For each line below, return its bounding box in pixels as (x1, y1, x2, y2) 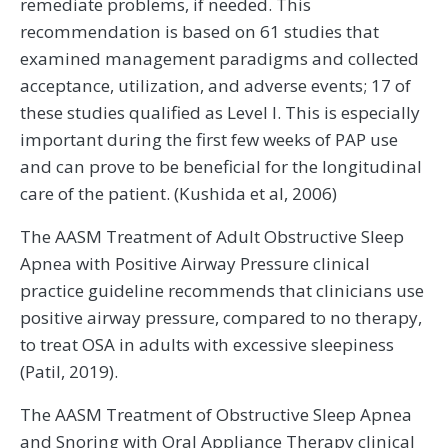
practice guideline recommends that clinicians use (20, 279, 424, 303)
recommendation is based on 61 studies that (20, 20, 379, 44)
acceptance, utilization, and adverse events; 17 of (20, 74, 411, 98)
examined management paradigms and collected (20, 47, 419, 71)
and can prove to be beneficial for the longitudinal (20, 155, 422, 179)
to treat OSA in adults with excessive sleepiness (20, 333, 394, 357)
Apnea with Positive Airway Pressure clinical (20, 252, 370, 276)
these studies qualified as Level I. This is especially (20, 101, 420, 125)
